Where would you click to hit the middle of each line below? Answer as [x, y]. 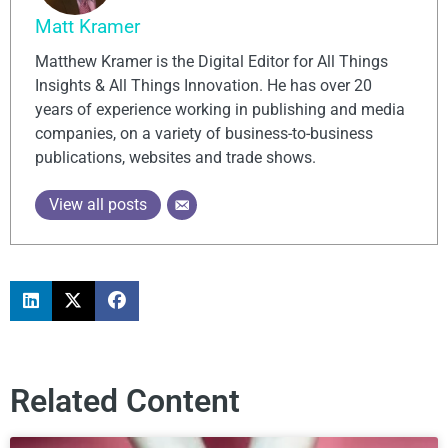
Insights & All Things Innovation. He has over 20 [203, 86]
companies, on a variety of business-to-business [204, 134]
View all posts [98, 205]
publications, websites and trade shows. [175, 158]
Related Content [125, 401]
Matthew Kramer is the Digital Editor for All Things [211, 62]
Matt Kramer [87, 27]
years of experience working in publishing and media [220, 110]
